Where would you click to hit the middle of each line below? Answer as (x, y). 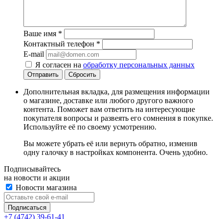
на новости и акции (37, 178)
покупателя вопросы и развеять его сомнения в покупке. (118, 118)
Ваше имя (41, 34)
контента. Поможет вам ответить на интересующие (109, 109)
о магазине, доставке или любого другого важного (108, 101)
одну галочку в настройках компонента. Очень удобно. (116, 153)
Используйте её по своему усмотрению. (90, 127)
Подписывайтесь (32, 169)
